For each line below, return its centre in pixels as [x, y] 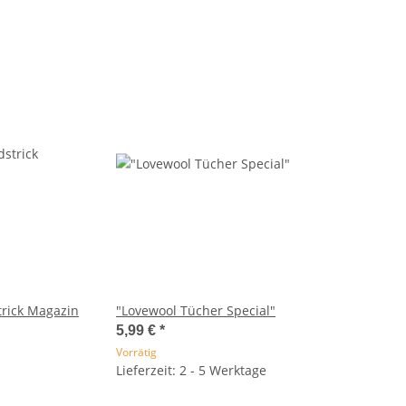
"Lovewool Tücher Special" [196, 310]
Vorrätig [136, 352]
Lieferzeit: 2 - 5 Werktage [191, 370]
